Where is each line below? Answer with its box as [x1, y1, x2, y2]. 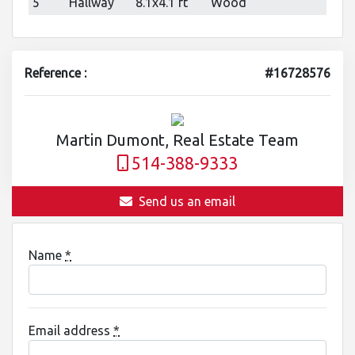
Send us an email [139, 193, 235, 208]
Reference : [25, 65, 86, 80]
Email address [29, 323, 113, 338]
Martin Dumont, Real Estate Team [56, 130, 299, 149]
